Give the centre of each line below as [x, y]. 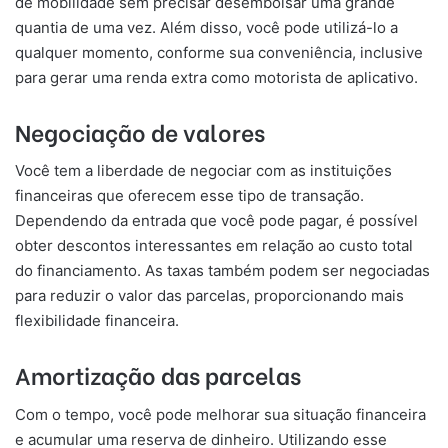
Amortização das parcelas [158, 374]
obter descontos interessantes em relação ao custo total [214, 246]
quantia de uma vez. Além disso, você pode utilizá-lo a [206, 27]
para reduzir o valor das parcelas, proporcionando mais [209, 296]
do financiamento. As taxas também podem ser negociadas [222, 271]
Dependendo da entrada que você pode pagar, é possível [216, 221]
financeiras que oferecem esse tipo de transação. [189, 196]
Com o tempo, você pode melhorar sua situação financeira [220, 414]
